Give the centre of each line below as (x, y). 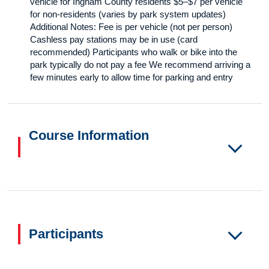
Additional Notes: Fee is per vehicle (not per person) (131, 27)
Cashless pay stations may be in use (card (114, 40)
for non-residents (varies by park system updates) (128, 14)
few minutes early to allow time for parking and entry (131, 77)
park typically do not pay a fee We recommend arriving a (140, 65)
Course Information (89, 136)
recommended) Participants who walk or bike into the (134, 52)
